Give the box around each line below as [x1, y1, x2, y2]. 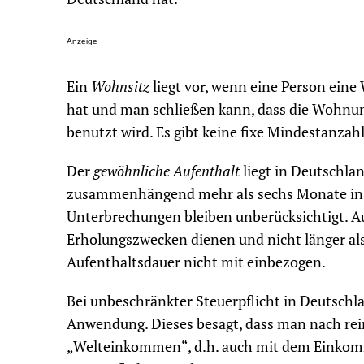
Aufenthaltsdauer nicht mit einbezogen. [67, 253, 335, 271]
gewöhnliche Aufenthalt [93, 162, 240, 180]
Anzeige [67, 37, 97, 45]
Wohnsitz [91, 77, 149, 96]
